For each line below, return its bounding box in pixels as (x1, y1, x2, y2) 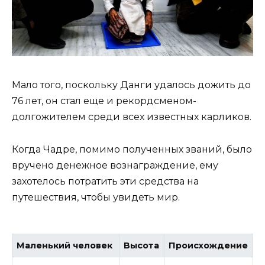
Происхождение (169, 240, 248, 251)
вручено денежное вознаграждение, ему (12, 159, 218, 171)
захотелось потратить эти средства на (12, 175, 199, 187)
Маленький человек (17, 240, 113, 251)
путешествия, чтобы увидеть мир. (12, 191, 180, 203)
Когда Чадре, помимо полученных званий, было (12, 143, 252, 155)
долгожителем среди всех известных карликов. (12, 111, 251, 123)
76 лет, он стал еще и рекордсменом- (12, 95, 196, 107)
